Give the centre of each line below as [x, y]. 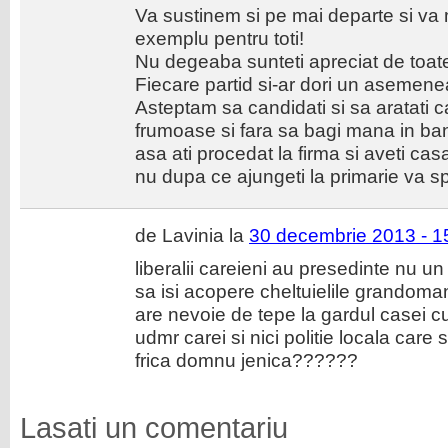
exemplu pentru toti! [219, 38]
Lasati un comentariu [154, 428]
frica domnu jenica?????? [246, 360]
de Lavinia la [192, 235]
